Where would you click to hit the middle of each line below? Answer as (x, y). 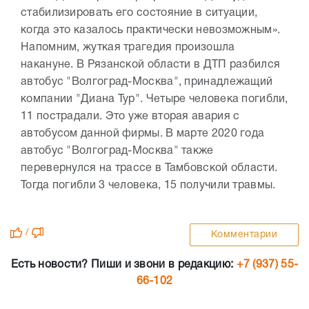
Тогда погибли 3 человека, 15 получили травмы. (150, 185)
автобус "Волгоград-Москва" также (117, 151)
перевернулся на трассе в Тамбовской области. (149, 168)
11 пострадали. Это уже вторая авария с (130, 116)
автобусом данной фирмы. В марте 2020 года (143, 133)
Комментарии (244, 235)
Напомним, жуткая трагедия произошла (128, 47)
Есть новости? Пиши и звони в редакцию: (123, 265)
